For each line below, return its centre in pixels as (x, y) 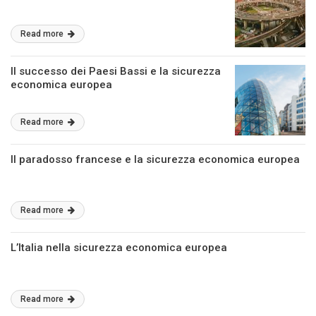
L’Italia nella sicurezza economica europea (119, 248)
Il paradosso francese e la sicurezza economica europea (155, 159)
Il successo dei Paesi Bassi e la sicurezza (116, 71)
